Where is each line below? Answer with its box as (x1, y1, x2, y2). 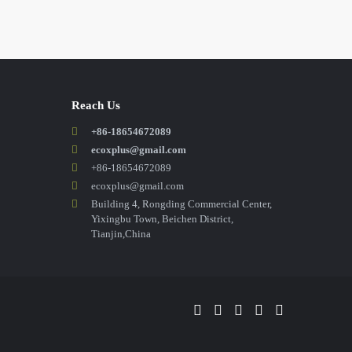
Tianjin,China (91, 228, 151, 240)
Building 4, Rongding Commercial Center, (91, 198, 272, 210)
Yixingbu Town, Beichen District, (91, 213, 233, 225)
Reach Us (71, 99, 120, 112)
